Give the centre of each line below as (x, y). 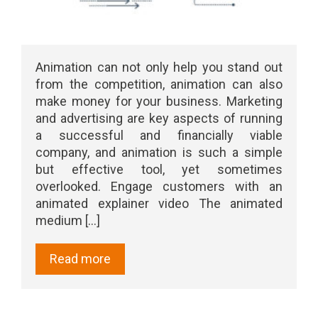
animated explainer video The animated (159, 203)
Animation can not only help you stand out (159, 67)
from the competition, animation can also (159, 84)
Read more (80, 258)
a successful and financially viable (159, 135)
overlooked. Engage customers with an (159, 186)
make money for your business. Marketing (159, 101)
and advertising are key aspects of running (159, 118)
